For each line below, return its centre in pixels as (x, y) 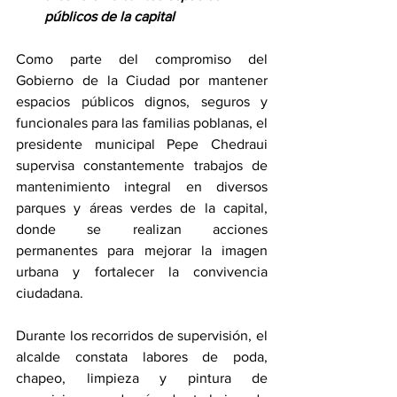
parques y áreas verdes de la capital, (142, 207)
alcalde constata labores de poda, (142, 356)
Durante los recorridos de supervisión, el (142, 335)
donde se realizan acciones (142, 229)
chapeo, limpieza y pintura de (142, 378)
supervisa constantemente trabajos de (142, 165)
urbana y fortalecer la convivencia (142, 271)
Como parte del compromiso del (142, 58)
